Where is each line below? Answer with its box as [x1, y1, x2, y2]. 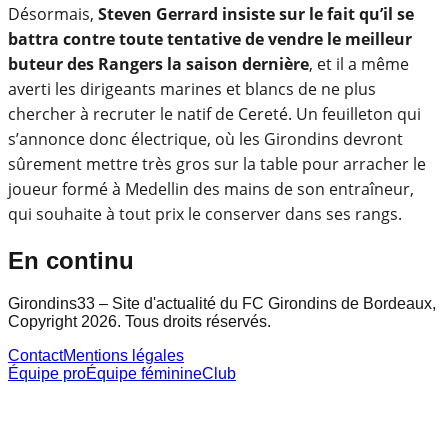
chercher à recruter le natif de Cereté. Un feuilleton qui [8, 102, 421, 125]
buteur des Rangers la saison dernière [8, 52, 309, 75]
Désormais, [8, 2, 94, 25]
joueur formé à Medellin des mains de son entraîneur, [8, 177, 414, 200]
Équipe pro [8, 364, 86, 382]
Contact [8, 346, 63, 364]
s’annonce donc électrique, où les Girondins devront [8, 127, 403, 150]
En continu [8, 246, 134, 274]
